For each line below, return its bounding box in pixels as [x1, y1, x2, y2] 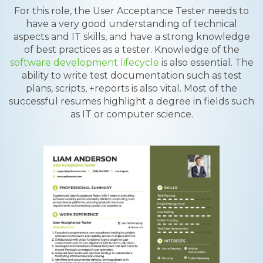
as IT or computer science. [70, 109, 193, 120]
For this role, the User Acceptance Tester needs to [14, 5, 249, 16]
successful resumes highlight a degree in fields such [9, 96, 254, 107]
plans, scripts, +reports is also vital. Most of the [26, 83, 237, 94]
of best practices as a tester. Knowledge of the [23, 44, 240, 55]
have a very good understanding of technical [26, 18, 237, 29]
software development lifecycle [9, 57, 159, 68]
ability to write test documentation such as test [21, 70, 242, 81]
